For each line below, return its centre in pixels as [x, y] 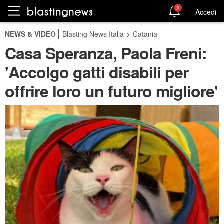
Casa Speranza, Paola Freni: [106, 53]
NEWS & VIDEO [30, 34]
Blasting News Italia [93, 34]
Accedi [206, 12]
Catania [145, 34]
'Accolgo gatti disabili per [97, 72]
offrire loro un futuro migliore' [111, 91]
